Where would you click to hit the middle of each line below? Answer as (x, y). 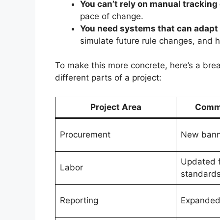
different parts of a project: (108, 78)
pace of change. (112, 16)
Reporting (79, 200)
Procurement (85, 134)
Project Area (116, 107)
